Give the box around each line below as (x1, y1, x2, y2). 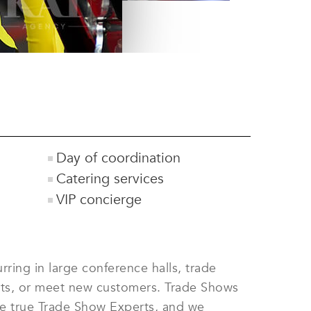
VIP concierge (56, 190, 142, 209)
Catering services (56, 169, 164, 188)
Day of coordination (56, 149, 180, 167)
